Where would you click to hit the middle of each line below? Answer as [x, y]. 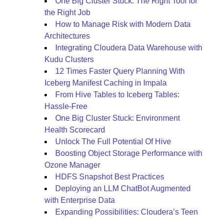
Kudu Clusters [69, 59]
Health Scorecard [75, 130]
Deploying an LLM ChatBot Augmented [123, 188]
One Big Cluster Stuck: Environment [118, 118]
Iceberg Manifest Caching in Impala [106, 83]
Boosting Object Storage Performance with [129, 153]
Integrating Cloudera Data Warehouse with [129, 48]
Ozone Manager [72, 165]
